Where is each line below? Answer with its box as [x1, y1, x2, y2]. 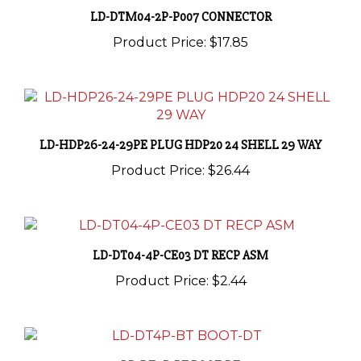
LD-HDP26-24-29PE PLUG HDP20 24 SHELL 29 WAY [39, 118, 322, 135]
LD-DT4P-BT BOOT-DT [121, 339, 240, 355]
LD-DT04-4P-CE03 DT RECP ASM [93, 229, 268, 245]
